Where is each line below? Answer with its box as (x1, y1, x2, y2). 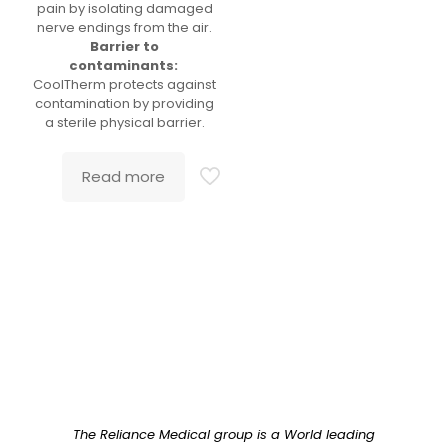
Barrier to (90, 36, 160, 56)
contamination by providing (35, 93, 215, 113)
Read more (82, 165, 166, 187)
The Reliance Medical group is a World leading (73, 424, 375, 444)
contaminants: (68, 55, 181, 75)
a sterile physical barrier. (44, 112, 205, 132)
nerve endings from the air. (37, 17, 213, 37)
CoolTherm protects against (33, 74, 217, 94)
